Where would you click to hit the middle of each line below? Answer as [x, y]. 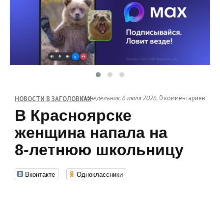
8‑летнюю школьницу [99, 150]
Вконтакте [40, 174]
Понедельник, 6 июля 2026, [120, 98]
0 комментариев [182, 98]
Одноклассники [100, 174]
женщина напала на [91, 133]
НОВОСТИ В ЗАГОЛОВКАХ [53, 99]
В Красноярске [73, 115]
